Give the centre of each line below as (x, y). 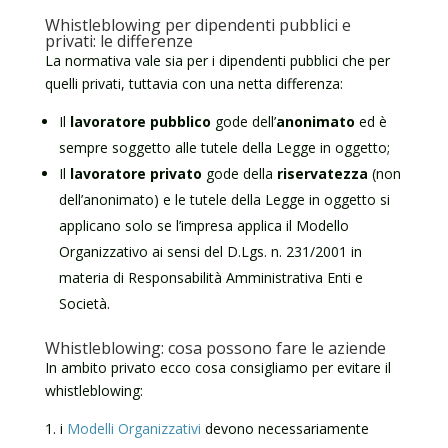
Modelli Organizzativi (133, 428)
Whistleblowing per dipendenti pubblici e (197, 25)
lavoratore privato (135, 173)
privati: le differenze (118, 41)
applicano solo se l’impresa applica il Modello (203, 225)
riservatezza (322, 173)
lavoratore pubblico (138, 121)
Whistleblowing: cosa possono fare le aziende (215, 348)
